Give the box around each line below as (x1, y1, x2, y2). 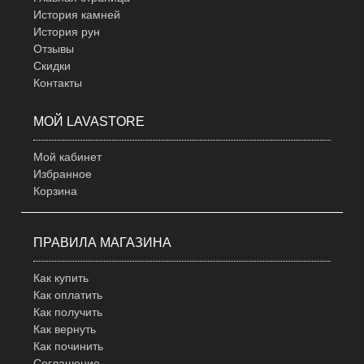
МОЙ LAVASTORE (33, 115, 145, 129)
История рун (33, 25, 101, 39)
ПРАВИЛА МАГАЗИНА (33, 236, 172, 250)
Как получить (33, 305, 103, 319)
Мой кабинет (33, 150, 102, 164)
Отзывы (33, 42, 75, 56)
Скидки (33, 59, 71, 73)
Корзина (33, 184, 78, 198)
